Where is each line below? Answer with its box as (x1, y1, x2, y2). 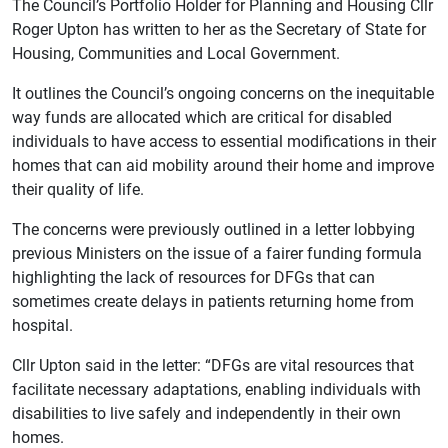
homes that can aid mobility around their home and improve (12, 153, 434, 175)
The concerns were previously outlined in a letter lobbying (12, 217, 415, 239)
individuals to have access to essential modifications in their (12, 129, 436, 151)
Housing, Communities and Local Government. (12, 41, 340, 63)
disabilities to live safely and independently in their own (12, 401, 401, 423)
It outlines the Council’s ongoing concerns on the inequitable (12, 81, 434, 103)
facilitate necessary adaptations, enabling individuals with (12, 377, 421, 399)
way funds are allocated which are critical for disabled (12, 105, 392, 127)
